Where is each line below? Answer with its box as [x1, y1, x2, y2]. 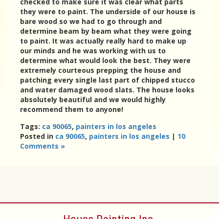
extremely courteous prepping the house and [20, 66, 181, 75]
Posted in [20, 131, 56, 141]
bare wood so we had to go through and [20, 17, 162, 26]
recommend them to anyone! [20, 105, 124, 114]
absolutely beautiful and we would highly [20, 95, 166, 104]
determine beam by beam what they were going [20, 26, 192, 36]
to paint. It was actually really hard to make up [20, 36, 187, 45]
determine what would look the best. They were [20, 56, 191, 65]
